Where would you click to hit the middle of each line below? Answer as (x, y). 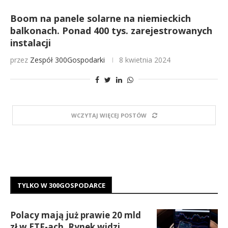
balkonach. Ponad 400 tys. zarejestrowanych (111, 31)
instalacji (31, 43)
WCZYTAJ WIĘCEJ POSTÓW (109, 115)
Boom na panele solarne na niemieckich (101, 18)
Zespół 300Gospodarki (67, 60)
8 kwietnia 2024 (145, 60)
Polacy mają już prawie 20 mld (76, 215)
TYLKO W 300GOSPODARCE (61, 185)
